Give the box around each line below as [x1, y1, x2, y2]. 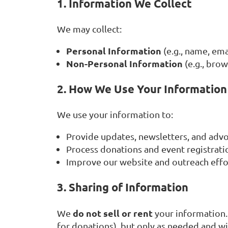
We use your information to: [57, 109, 173, 120]
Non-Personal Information [66, 58, 183, 70]
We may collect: [57, 23, 122, 35]
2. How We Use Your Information [57, 82, 227, 96]
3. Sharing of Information [57, 180, 188, 194]
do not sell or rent [73, 207, 153, 219]
